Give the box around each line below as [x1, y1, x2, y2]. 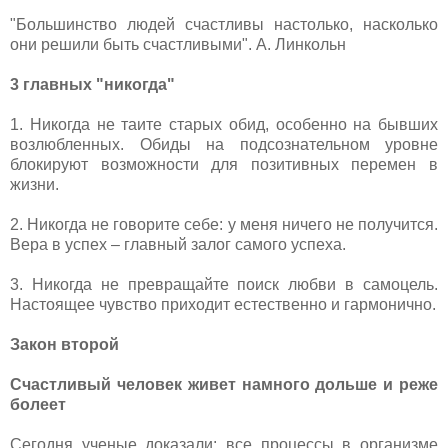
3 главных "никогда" [10, 75, 175, 93]
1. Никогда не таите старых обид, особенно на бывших [10, 115, 438, 133]
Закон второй [10, 335, 123, 353]
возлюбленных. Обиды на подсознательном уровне [10, 135, 438, 153]
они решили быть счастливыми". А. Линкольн [10, 35, 346, 53]
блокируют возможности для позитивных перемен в [10, 155, 438, 173]
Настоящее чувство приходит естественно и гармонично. [10, 295, 436, 313]
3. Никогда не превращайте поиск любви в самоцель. [10, 275, 438, 293]
